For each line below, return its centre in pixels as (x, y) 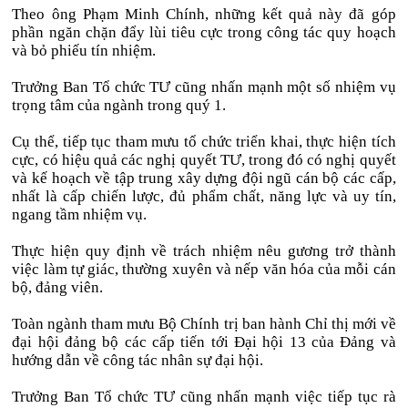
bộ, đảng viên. (58, 287)
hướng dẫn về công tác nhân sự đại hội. (138, 360)
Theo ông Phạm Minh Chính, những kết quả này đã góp (204, 14)
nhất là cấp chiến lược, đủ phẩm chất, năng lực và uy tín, (204, 196)
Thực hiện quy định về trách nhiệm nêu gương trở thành (204, 251)
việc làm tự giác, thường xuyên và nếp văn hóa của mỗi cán (204, 269)
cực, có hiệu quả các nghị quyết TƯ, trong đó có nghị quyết (204, 160)
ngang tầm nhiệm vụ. (80, 214)
